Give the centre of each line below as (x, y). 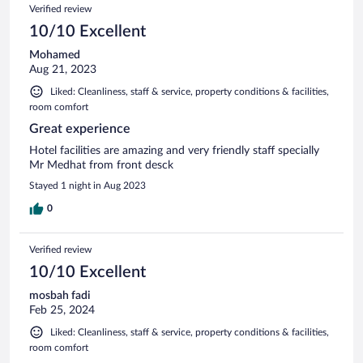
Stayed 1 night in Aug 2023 (88, 185)
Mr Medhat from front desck (101, 165)
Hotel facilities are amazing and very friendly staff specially (174, 150)
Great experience (80, 128)
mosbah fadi (60, 295)
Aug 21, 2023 (63, 69)
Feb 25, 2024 (62, 310)
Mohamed (55, 55)
